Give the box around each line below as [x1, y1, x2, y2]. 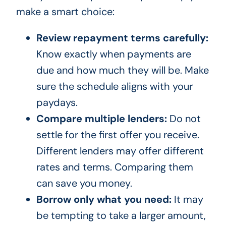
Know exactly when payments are [36, 47, 191, 61]
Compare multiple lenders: [36, 112, 167, 126]
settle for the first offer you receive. [36, 128, 199, 142]
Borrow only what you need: [36, 193, 172, 206]
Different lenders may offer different [36, 144, 204, 158]
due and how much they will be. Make [36, 64, 209, 77]
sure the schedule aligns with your [36, 80, 193, 93]
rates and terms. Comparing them [36, 160, 193, 174]
